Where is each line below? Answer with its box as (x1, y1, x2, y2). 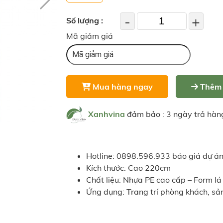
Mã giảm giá (66, 31, 113, 41)
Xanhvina (88, 109, 125, 119)
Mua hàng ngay (90, 82, 153, 92)
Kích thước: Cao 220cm (86, 163, 171, 173)
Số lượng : (66, 15, 103, 25)
